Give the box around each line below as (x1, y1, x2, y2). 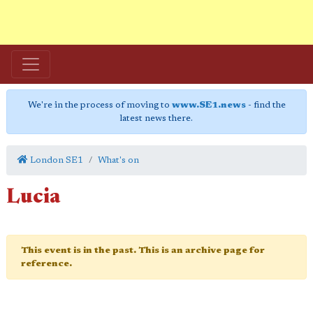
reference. (21, 259, 72, 268)
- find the (245, 101, 286, 110)
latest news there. (120, 114, 193, 123)
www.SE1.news (171, 101, 246, 110)
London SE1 (28, 156, 83, 165)
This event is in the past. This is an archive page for (21, 246, 265, 255)
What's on (98, 156, 139, 165)
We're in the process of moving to (27, 101, 172, 110)
